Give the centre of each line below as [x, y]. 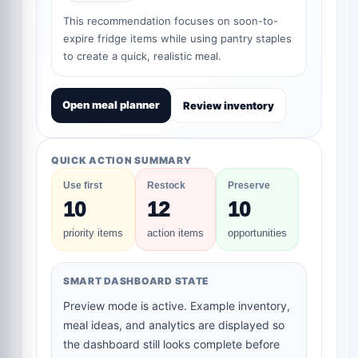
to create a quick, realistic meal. [142, 56]
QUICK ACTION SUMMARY [121, 161]
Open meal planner [111, 105]
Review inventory [229, 106]
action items [175, 233]
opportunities [257, 233]
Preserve [249, 186]
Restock [166, 186]
